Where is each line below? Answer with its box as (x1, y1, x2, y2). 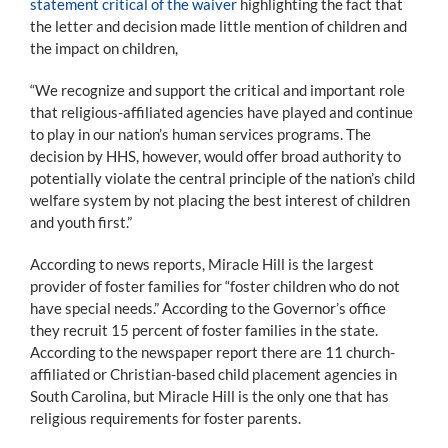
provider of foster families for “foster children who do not (30, 276, 400, 295)
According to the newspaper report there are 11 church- (30, 342, 395, 361)
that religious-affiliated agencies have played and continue (30, 102, 413, 121)
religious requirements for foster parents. (30, 408, 301, 427)
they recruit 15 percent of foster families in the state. (30, 320, 378, 339)
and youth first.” (30, 212, 132, 231)
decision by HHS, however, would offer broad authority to (30, 146, 401, 165)
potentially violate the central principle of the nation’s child (30, 168, 415, 187)
